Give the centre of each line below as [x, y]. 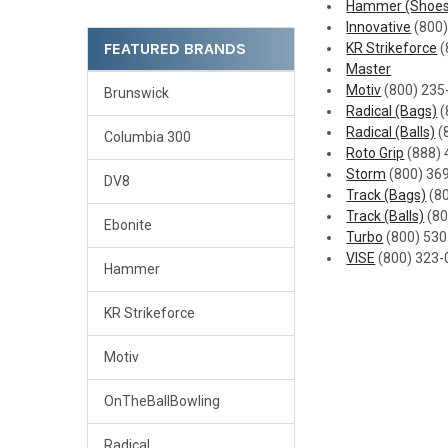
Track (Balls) [385, 215]
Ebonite [127, 225]
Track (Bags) [386, 194]
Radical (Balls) [391, 131]
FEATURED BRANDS [174, 49]
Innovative [379, 26]
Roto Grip [375, 152]
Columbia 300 [147, 137]
